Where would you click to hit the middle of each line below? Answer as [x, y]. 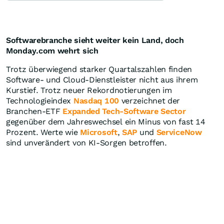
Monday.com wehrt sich [52, 51]
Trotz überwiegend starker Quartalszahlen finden [99, 69]
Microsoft [99, 132]
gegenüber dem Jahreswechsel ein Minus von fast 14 [106, 122]
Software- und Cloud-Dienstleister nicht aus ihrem [102, 80]
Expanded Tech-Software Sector [124, 111]
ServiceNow [179, 132]
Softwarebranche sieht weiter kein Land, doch [95, 40]
